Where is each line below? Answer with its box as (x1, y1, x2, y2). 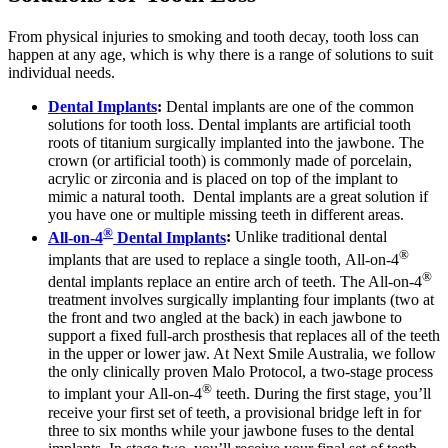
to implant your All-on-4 (48, 385, 202, 403)
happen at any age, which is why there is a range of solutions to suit (8, 46, 433, 64)
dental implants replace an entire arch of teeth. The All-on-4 (48, 273, 422, 291)
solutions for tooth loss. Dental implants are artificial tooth (48, 116, 411, 134)
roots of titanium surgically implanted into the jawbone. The (48, 134, 424, 152)
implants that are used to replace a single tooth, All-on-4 (48, 250, 399, 268)
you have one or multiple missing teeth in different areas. (48, 206, 408, 224)
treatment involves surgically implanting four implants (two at (48, 291, 434, 309)
